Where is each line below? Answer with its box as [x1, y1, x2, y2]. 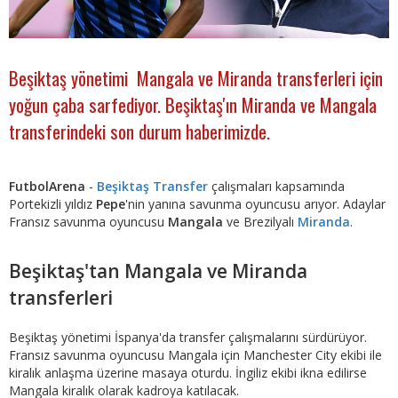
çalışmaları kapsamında [208, 178, 345, 195]
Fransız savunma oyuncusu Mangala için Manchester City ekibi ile [9, 346, 382, 364]
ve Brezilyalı [223, 213, 298, 231]
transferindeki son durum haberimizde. [9, 116, 270, 145]
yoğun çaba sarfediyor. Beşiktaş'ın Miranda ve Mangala [9, 90, 377, 118]
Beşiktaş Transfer [97, 178, 208, 195]
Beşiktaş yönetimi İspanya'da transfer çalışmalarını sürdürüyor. [9, 329, 367, 346]
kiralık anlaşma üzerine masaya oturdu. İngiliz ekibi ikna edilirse [9, 364, 367, 382]
